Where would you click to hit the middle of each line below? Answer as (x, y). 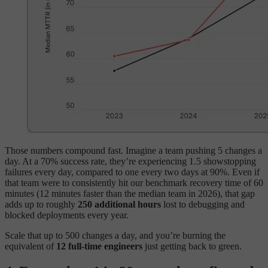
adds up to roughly (41, 204)
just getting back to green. (192, 246)
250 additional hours (119, 204)
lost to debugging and (203, 204)
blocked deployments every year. (67, 215)
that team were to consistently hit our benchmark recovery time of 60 (134, 182)
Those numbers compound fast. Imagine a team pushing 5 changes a (133, 150)
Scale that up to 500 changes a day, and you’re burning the (115, 235)
